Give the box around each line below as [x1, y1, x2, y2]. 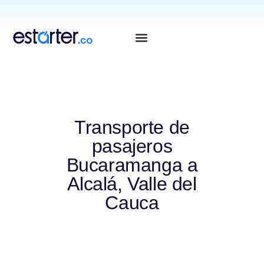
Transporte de [74, 117, 190, 138]
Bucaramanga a [66, 154, 198, 176]
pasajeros [91, 136, 173, 157]
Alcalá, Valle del [67, 173, 197, 194]
